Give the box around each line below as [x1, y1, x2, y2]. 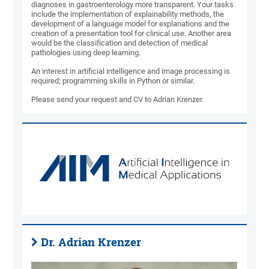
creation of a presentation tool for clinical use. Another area [31, 29, 232, 38]
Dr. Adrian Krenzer [41, 235, 142, 250]
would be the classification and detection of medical [31, 38, 208, 48]
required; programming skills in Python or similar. [31, 76, 195, 86]
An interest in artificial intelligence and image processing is [31, 67, 231, 76]
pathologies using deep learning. [31, 48, 143, 58]
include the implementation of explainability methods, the [31, 10, 225, 19]
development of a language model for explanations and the [31, 19, 230, 29]
